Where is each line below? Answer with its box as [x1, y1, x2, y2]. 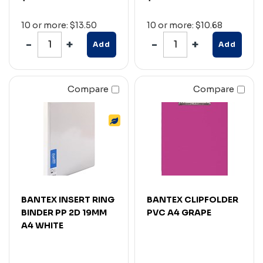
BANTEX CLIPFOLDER [147, 194, 238, 205]
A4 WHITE [21, 220, 63, 231]
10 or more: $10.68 [147, 19, 222, 31]
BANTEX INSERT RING [21, 194, 114, 205]
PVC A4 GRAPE [147, 207, 211, 218]
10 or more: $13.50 [21, 19, 97, 31]
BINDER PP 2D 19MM [21, 207, 107, 218]
